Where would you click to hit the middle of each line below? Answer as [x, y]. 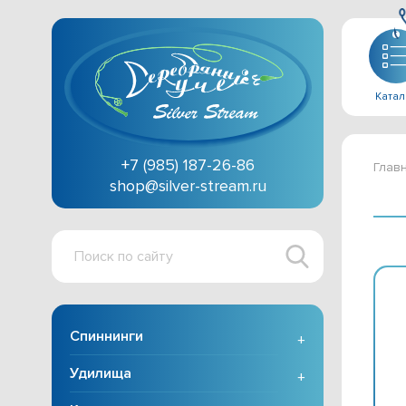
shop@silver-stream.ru [188, 186]
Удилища [101, 373]
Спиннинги [106, 336]
